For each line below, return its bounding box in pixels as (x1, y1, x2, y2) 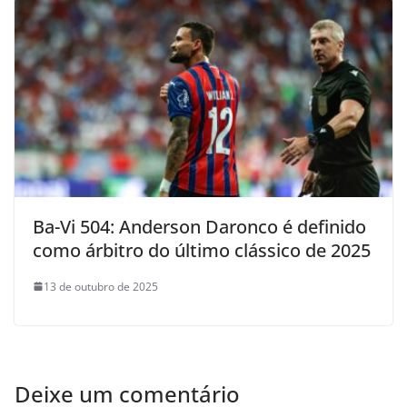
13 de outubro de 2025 (44, 278, 158, 294)
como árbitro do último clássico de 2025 (33, 237, 371, 263)
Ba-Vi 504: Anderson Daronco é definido (33, 213, 366, 239)
